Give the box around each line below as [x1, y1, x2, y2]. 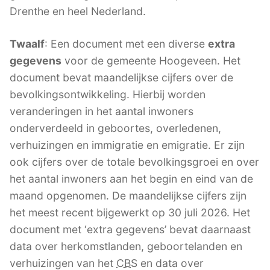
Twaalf [10, 37, 45, 50]
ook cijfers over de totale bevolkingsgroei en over [10, 155, 259, 168]
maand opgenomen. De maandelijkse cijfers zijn [10, 189, 246, 202]
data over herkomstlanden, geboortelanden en [10, 239, 242, 253]
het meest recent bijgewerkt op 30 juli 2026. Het [10, 206, 250, 219]
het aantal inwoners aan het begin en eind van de [10, 172, 253, 185]
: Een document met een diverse [45, 37, 208, 50]
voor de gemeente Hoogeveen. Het [61, 54, 240, 67]
